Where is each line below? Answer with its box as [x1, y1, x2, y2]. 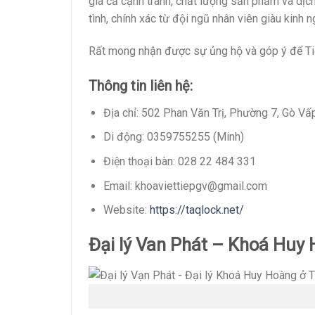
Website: [103, 203, 150, 217]
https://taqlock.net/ [149, 203, 244, 217]
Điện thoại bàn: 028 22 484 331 [103, 155, 256, 169]
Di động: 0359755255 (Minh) [103, 130, 244, 144]
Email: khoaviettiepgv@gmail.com [103, 179, 267, 193]
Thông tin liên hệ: [89, 77, 193, 94]
